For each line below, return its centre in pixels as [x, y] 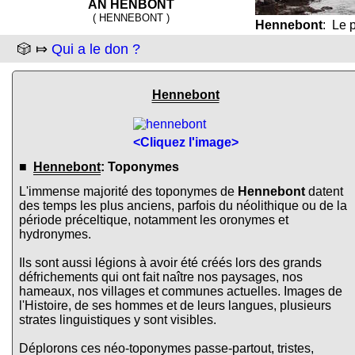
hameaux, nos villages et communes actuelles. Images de [181, 292]
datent [324, 192]
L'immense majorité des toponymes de [128, 192]
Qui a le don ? [96, 49]
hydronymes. [55, 235]
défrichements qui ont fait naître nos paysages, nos [161, 277]
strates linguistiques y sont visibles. [118, 320]
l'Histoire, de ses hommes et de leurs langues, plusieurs [175, 306]
